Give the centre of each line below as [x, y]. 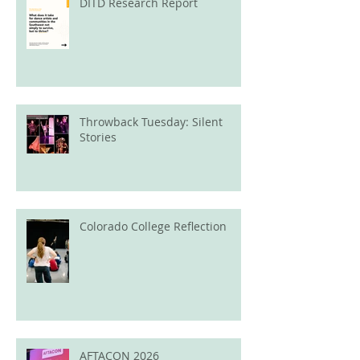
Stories [98, 137]
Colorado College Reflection [153, 226]
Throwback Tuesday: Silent [151, 121]
